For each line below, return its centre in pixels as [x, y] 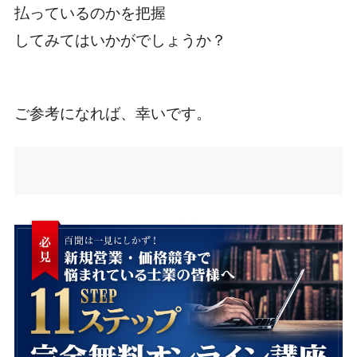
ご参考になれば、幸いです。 [112, 114]
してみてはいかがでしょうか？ [120, 41]
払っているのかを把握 [90, 14]
